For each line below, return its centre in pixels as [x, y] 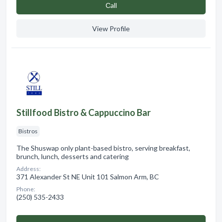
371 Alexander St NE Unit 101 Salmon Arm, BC [88, 176]
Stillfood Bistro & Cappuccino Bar [83, 112]
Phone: [26, 189]
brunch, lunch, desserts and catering [73, 156]
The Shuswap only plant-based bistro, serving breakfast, [103, 148]
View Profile [111, 28]
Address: [28, 168]
